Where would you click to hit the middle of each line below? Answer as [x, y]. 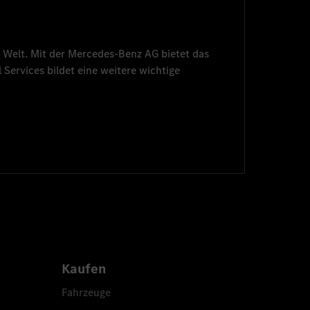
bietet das [184, 54]
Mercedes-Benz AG [113, 54]
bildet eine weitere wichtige [112, 71]
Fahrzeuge [86, 293]
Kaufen [83, 269]
